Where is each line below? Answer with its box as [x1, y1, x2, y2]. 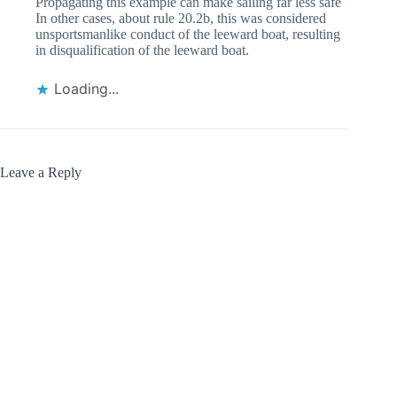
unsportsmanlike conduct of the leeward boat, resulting [35, 27, 340, 43]
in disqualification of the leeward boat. [35, 43, 249, 58]
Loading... [54, 80, 119, 98]
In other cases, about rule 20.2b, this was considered [35, 11, 326, 27]
